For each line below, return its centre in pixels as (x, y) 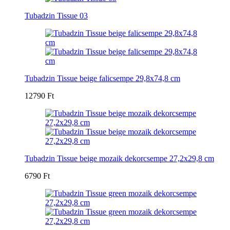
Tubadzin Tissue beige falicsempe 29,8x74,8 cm (102, 78)
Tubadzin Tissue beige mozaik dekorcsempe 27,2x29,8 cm (119, 158)
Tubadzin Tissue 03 (56, 15)
